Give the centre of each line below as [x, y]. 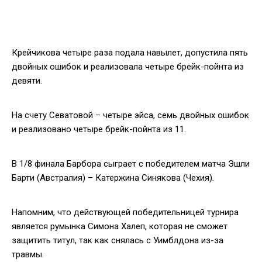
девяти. [27, 80]
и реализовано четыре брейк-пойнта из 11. [99, 129]
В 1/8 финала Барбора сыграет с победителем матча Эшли [131, 163]
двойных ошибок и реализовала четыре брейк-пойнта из [128, 66]
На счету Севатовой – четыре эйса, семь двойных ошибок [130, 115]
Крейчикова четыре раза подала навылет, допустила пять [130, 52]
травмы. [28, 254]
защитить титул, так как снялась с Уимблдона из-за [118, 240]
